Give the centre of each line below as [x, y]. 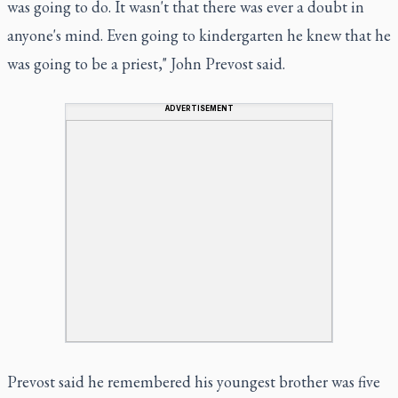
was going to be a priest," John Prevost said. [146, 63]
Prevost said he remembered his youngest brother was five [194, 381]
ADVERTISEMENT [199, 108]
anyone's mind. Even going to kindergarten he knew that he [199, 35]
